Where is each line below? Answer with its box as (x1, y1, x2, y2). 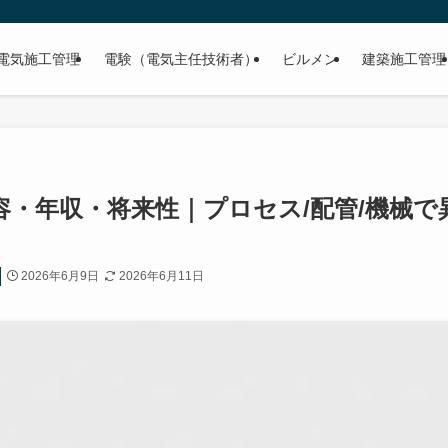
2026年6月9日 (21, 269, 100, 283)
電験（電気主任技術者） (104, 51, 258, 67)
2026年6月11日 (118, 269, 204, 283)
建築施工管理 (362, 51, 446, 67)
